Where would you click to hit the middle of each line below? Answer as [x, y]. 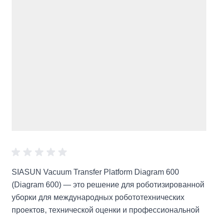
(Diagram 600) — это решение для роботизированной [108, 185]
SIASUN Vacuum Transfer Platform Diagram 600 [95, 172]
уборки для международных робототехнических [98, 197]
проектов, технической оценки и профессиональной [106, 210]
